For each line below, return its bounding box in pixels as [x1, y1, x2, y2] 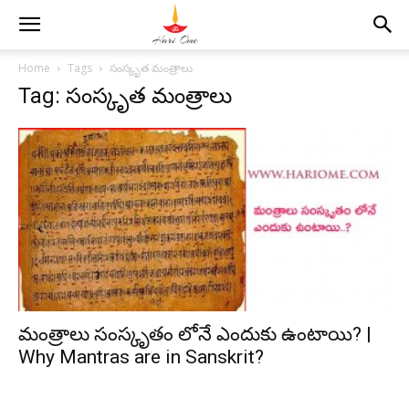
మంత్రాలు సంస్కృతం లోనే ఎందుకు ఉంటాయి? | [18, 323, 372, 346]
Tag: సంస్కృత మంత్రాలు [18, 83, 232, 109]
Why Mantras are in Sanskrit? [18, 346, 264, 369]
